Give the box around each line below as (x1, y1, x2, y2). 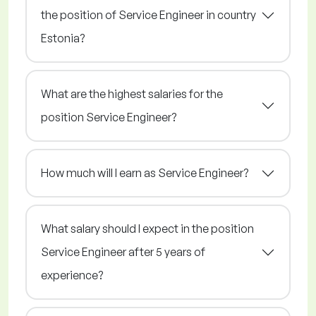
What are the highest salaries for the (41, 87, 223, 102)
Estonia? (41, 31, 85, 46)
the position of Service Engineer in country (41, 8, 256, 23)
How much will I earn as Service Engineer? (41, 166, 248, 181)
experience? (41, 268, 103, 283)
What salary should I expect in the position (41, 221, 254, 236)
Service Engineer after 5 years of (41, 245, 205, 260)
